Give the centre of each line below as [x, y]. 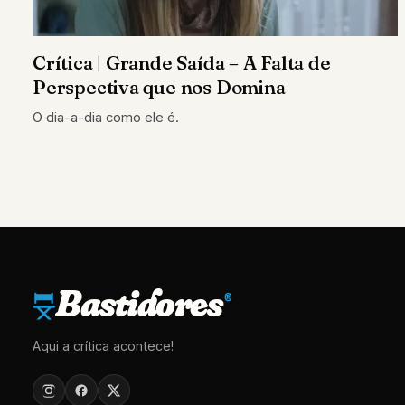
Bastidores [139, 304]
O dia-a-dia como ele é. [106, 117]
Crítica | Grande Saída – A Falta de [182, 62]
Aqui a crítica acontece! [103, 346]
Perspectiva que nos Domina [159, 86]
